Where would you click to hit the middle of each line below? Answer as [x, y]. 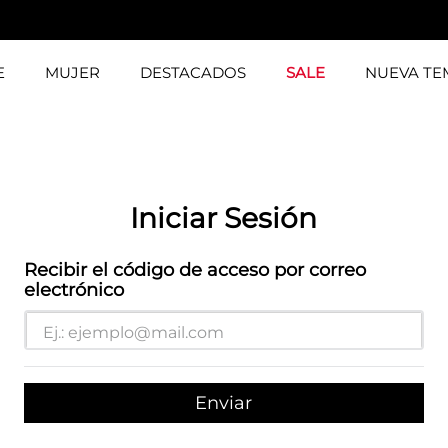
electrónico [73, 290]
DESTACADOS [192, 72]
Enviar [224, 402]
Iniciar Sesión [224, 218]
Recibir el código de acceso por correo [194, 270]
